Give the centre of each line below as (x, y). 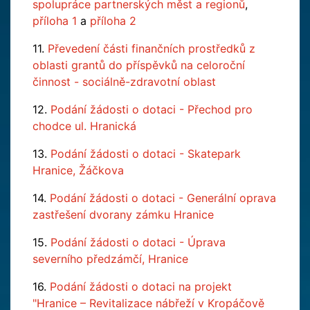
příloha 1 (55, 21)
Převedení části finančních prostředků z (152, 48)
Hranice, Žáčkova (78, 170)
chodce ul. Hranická (84, 126)
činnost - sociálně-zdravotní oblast (124, 82)
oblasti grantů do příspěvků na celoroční (139, 65)
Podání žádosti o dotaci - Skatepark (146, 154)
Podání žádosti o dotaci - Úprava (138, 242)
